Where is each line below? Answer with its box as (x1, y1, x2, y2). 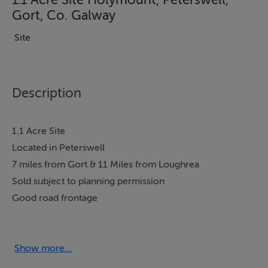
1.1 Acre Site (12, 125, 65, 136)
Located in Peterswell (12, 142, 105, 153)
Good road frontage (12, 192, 98, 203)
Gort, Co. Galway (12, 8, 115, 23)
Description (12, 86, 81, 100)
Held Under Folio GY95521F (12, 209, 131, 220)
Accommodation (12, 252, 114, 267)
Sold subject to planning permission (12, 175, 165, 187)
